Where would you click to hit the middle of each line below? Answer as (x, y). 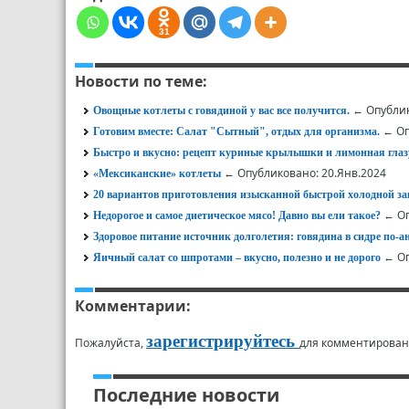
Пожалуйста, (110, 343)
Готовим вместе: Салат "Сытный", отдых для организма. (236, 131)
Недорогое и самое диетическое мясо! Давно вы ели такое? (237, 215)
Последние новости (186, 395)
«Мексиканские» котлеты (157, 173)
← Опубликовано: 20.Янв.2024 (304, 173)
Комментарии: (133, 306)
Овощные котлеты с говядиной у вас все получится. (221, 110)
